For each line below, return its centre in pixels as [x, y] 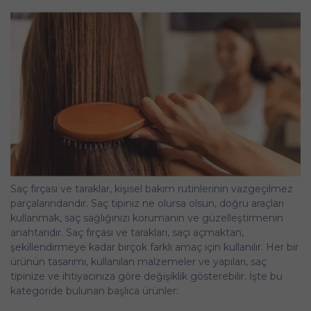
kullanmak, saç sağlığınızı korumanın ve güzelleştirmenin [147, 218]
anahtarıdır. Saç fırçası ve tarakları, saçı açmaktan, [127, 232]
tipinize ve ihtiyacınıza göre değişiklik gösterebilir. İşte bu [146, 276]
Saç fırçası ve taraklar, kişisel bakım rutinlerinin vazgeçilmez [152, 188]
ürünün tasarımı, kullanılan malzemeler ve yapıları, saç [138, 261]
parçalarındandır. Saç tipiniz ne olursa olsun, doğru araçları [147, 203]
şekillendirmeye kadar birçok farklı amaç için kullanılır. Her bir [154, 247]
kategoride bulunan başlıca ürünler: [94, 291]
